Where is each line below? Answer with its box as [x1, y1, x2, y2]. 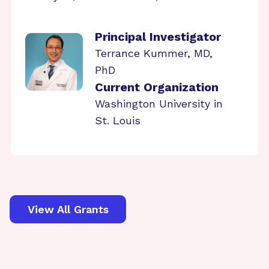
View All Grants [27, 202, 109, 216]
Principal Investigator [95, 29, 221, 44]
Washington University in [95, 97, 223, 110]
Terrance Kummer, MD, [95, 47, 213, 59]
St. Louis [95, 114, 141, 127]
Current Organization [95, 80, 219, 94]
